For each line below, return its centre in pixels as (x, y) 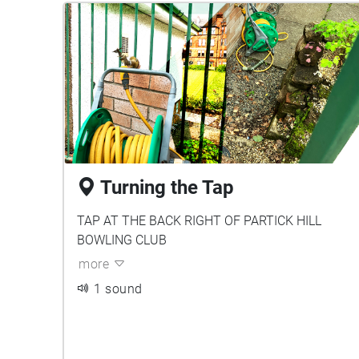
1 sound (118, 289)
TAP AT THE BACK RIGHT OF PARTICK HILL (199, 221)
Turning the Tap (167, 188)
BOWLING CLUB (122, 240)
